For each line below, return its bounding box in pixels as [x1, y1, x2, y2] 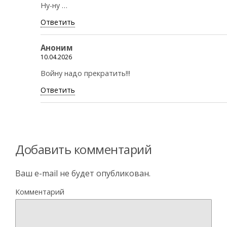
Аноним [41, 42, 73, 53]
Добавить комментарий [15, 140, 152, 158]
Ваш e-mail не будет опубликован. [15, 167, 150, 179]
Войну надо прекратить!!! [41, 68, 130, 78]
